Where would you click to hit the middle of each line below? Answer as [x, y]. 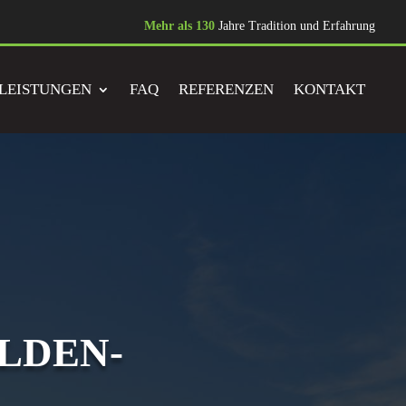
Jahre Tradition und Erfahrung [295, 26]
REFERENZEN [227, 89]
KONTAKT [330, 89]
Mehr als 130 [180, 26]
